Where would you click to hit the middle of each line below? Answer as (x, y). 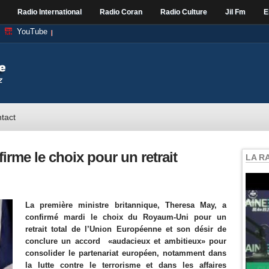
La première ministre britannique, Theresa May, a (126, 205)
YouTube (32, 32)
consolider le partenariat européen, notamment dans (126, 253)
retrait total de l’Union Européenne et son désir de (126, 229)
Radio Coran (121, 12)
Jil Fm (235, 12)
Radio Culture (184, 12)
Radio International (50, 12)
